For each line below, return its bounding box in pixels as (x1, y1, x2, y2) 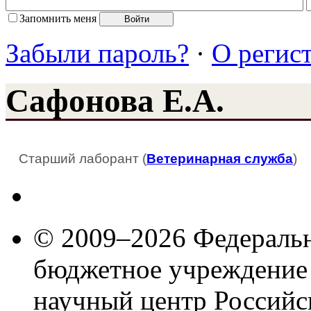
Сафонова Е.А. (6, 83, 224, 119)
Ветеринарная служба (146, 151, 293, 166)
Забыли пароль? (6, 37, 189, 68)
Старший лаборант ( (19, 151, 146, 166)
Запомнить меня (19, 12, 96, 24)
